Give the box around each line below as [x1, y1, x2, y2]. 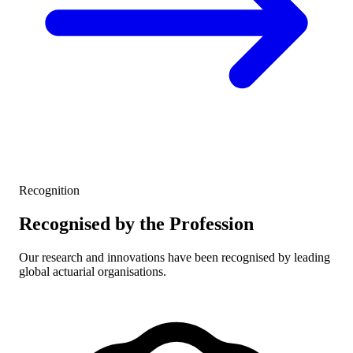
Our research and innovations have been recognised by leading [19, 251, 330, 265]
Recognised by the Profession [19, 214, 254, 235]
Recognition [19, 184, 80, 198]
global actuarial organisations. [19, 265, 166, 279]
